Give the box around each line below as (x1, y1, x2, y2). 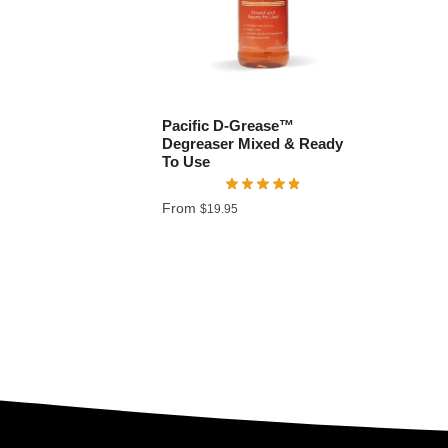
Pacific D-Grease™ (162, 117, 295, 135)
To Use (162, 153, 211, 171)
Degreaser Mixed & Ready (162, 135, 344, 153)
